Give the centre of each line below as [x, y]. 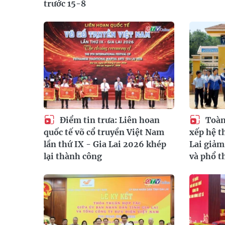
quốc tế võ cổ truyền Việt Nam [104, 132]
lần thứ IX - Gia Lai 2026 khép [105, 144]
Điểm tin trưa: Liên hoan [109, 120]
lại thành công [73, 156]
